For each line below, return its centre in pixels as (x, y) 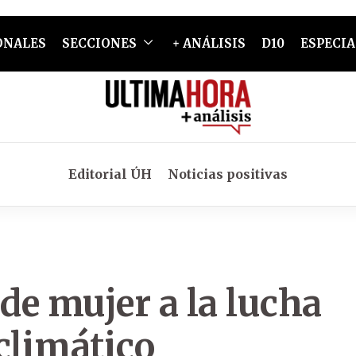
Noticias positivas (228, 174)
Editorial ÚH (110, 174)
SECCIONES (99, 43)
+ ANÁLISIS (209, 43)
